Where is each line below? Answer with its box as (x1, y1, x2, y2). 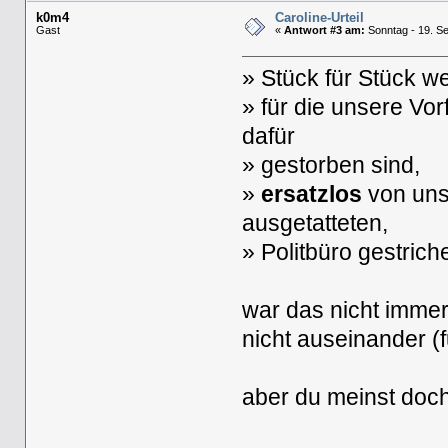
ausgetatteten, (242, 210, 389, 236)
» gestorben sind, (242, 152, 421, 178)
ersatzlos (261, 181, 363, 207)
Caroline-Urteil (274, 10, 364, 26)
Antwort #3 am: (283, 24, 365, 37)
